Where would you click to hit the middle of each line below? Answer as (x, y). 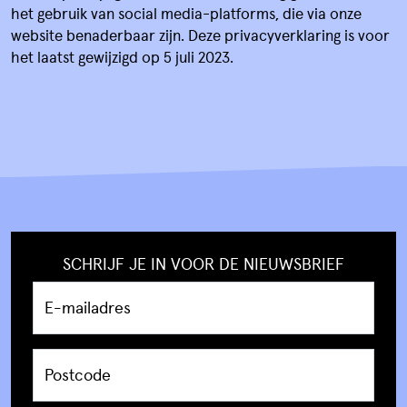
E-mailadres (88, 307)
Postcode (78, 374)
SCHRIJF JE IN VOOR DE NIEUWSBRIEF (203, 263)
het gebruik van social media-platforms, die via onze (186, 13)
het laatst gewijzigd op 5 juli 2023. (122, 56)
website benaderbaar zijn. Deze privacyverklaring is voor (200, 35)
